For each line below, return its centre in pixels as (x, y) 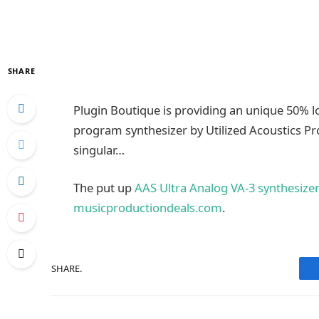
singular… (99, 150)
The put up (104, 188)
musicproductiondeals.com (148, 208)
